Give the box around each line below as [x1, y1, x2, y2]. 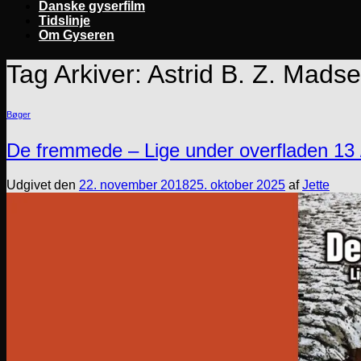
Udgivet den [6, 178, 79, 193]
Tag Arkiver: [6, 60, 147, 89]
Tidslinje [39, 14, 90, 27]
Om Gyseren [39, 28, 114, 42]
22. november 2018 [79, 178, 189, 193]
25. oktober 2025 [189, 178, 285, 193]
